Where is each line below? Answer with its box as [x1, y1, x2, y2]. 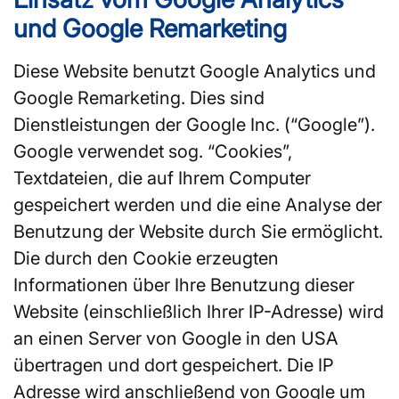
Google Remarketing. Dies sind [13, 86, 265, 109]
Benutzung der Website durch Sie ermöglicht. [13, 220, 383, 242]
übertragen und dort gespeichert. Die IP [13, 354, 334, 376]
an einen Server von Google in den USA [13, 327, 338, 349]
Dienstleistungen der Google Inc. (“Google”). [13, 113, 375, 135]
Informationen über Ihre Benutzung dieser [13, 273, 354, 296]
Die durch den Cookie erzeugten [13, 247, 279, 269]
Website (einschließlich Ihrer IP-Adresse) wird [13, 300, 384, 322]
